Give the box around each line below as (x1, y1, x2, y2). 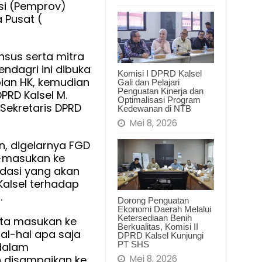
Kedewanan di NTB (117, 103, 191, 113)
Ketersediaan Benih (117, 213, 192, 223)
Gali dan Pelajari (117, 77, 180, 87)
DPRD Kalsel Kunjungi (117, 230, 204, 241)
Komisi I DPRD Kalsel (117, 68, 202, 78)
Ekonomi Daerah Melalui (117, 204, 211, 215)
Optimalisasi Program (117, 94, 201, 105)
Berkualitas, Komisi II (117, 222, 198, 232)
